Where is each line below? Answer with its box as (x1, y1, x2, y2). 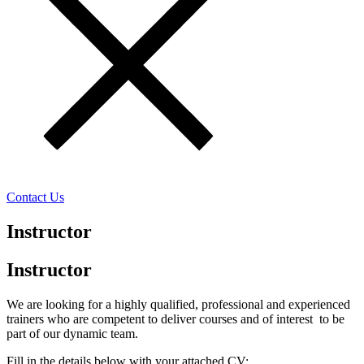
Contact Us (6, 189, 64, 204)
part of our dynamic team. (6, 326, 138, 340)
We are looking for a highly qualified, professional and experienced (6, 297, 350, 311)
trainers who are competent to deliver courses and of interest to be (6, 311, 344, 326)
